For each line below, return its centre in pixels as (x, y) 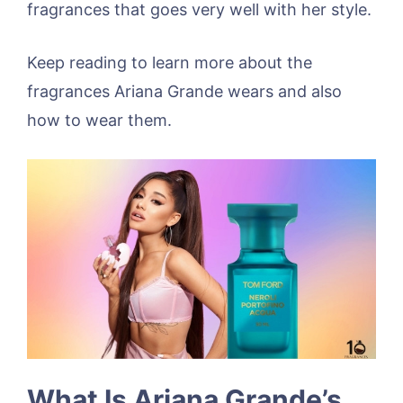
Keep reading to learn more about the (170, 63)
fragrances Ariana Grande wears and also (184, 91)
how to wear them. (99, 120)
